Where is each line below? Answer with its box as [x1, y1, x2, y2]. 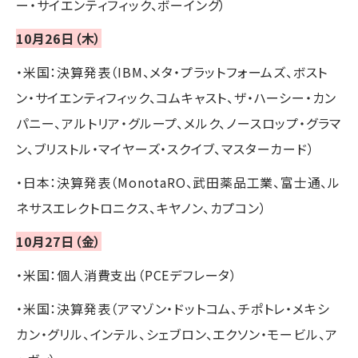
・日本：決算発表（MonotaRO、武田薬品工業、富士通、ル [16, 172, 340, 192]
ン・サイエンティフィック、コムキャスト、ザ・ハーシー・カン [16, 87, 337, 107]
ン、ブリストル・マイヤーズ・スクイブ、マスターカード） [16, 138, 315, 158]
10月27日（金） [16, 231, 102, 251]
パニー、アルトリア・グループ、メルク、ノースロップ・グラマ [16, 113, 342, 133]
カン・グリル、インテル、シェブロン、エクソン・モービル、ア [16, 324, 339, 344]
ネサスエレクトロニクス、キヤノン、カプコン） [16, 197, 267, 217]
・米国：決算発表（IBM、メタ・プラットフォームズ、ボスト [16, 62, 328, 82]
